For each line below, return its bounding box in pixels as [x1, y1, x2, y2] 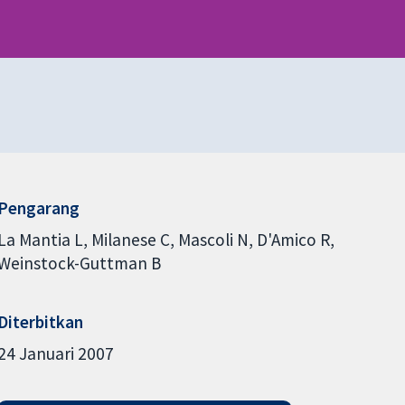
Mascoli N [177, 229, 249, 251]
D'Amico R [256, 229, 330, 251]
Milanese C [90, 229, 170, 251]
